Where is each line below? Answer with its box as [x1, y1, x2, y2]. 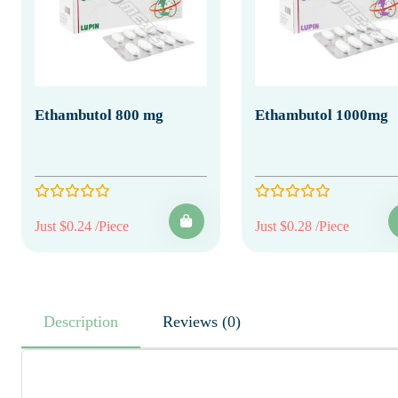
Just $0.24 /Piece [35, 218, 129, 234]
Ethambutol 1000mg [254, 106, 388, 123]
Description [44, 312, 118, 330]
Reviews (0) [222, 312, 241, 330]
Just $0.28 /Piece [254, 218, 349, 234]
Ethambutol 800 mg [35, 106, 163, 123]
